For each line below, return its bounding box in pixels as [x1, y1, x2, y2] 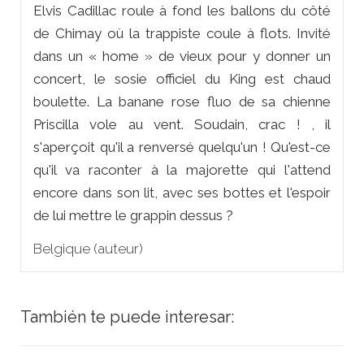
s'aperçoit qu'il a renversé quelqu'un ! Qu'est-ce [33, 138, 331, 155]
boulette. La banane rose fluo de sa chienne [33, 93, 331, 110]
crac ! [258, 115, 301, 132]
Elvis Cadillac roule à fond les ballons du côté [33, 2, 331, 19]
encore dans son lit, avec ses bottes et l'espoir [33, 184, 331, 201]
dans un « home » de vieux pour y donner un [33, 47, 331, 64]
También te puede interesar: [20, 306, 234, 327]
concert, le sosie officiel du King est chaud [33, 70, 331, 87]
